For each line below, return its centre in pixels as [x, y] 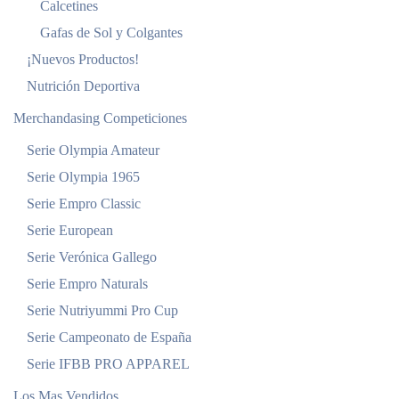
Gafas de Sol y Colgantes [111, 33]
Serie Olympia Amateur [93, 150]
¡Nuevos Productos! [83, 59]
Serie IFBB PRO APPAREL [108, 364]
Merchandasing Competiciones [100, 118]
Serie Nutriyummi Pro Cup [102, 310]
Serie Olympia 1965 [83, 177]
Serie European [70, 230]
